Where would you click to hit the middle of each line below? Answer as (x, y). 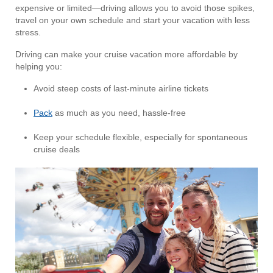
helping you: (39, 67)
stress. (28, 33)
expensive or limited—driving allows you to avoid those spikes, (135, 8)
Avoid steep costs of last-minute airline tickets (121, 89)
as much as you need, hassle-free (119, 113)
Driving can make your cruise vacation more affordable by (126, 55)
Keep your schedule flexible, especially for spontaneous (140, 137)
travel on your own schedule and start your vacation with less (133, 20)
